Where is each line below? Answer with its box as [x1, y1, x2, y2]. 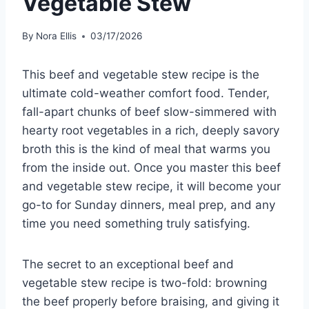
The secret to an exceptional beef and [22, 257, 234, 272]
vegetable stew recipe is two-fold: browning [22, 276, 267, 290]
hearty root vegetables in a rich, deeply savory [22, 123, 279, 138]
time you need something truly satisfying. [22, 217, 250, 231]
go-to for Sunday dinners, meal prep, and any [22, 198, 275, 212]
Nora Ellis [36, 30, 77, 42]
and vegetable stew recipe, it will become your [22, 179, 281, 194]
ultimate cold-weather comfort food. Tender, [22, 86, 270, 101]
